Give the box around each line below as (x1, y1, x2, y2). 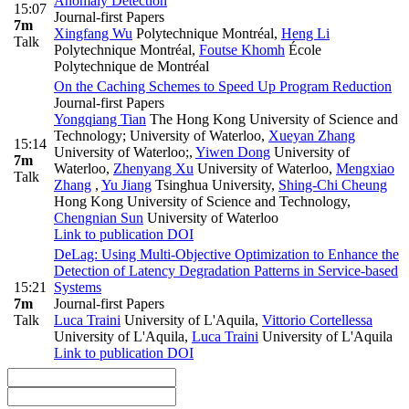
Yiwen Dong (195, 144, 270, 161)
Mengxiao (336, 161, 394, 177)
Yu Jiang (101, 177, 152, 194)
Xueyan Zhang (268, 128, 355, 144)
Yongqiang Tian (54, 111, 146, 128)
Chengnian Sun (54, 210, 143, 226)
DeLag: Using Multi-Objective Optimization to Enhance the (54, 246, 399, 263)
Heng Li (281, 26, 330, 42)
